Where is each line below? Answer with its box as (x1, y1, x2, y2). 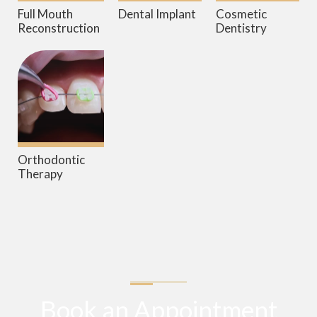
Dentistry (216, 21, 267, 36)
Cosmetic (216, 6, 267, 22)
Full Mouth (18, 6, 73, 22)
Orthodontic (18, 152, 85, 168)
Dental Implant (118, 6, 196, 22)
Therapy (18, 166, 63, 182)
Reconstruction (18, 21, 100, 36)
